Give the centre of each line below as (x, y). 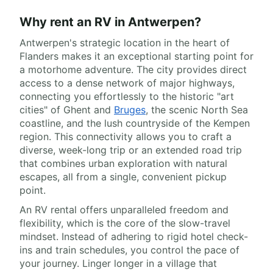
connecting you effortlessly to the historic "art (127, 96)
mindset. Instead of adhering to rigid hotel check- (134, 236)
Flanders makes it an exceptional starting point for (136, 56)
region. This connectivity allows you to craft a (126, 136)
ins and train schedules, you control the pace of (129, 250)
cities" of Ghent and (67, 110)
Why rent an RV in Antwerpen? (110, 22)
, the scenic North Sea (197, 110)
